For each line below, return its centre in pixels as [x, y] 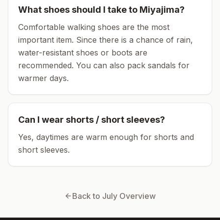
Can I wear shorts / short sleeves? [92, 120]
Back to [87, 196]
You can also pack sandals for [132, 65]
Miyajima [160, 10]
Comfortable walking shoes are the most [94, 27]
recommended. [46, 65]
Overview [137, 196]
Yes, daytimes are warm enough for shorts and [106, 137]
